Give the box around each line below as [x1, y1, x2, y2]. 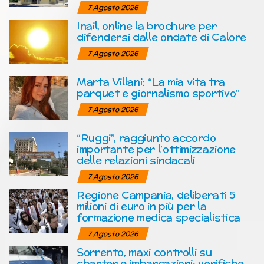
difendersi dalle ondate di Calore [77, 29, 247, 44]
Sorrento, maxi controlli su [77, 244, 212, 259]
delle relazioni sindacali [77, 152, 195, 167]
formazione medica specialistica [77, 209, 240, 225]
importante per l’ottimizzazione [77, 141, 236, 156]
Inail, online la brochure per [77, 18, 217, 33]
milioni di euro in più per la [77, 198, 207, 213]
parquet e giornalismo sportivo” [77, 85, 240, 100]
